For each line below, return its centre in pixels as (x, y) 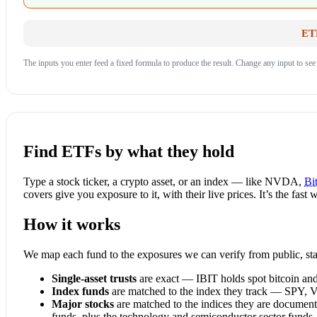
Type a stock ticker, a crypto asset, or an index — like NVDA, (164, 181)
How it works (72, 224)
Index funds (80, 291)
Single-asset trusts (94, 278)
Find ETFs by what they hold (129, 152)
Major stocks (83, 304)
